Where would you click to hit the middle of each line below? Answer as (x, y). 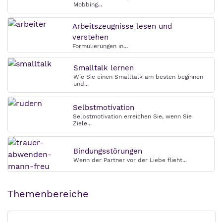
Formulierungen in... (100, 46)
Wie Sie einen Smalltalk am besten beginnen (138, 77)
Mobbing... (88, 5)
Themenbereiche (48, 194)
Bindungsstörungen (108, 151)
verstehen (90, 37)
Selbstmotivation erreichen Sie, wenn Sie (132, 117)
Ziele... (82, 124)
